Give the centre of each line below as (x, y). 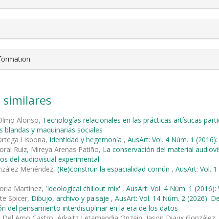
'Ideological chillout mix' (84, 188)
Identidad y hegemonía (87, 139)
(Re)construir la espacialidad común (114, 169)
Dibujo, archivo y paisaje (71, 198)
